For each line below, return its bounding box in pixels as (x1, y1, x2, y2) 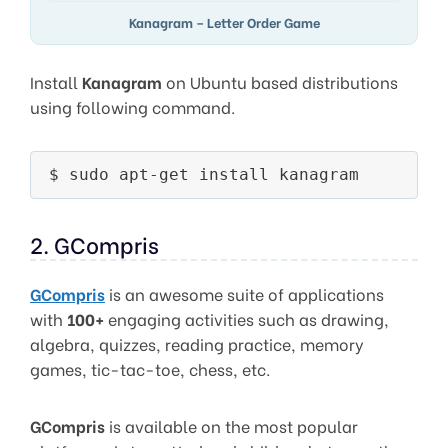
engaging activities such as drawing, (104, 307, 389, 331)
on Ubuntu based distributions (162, 70, 398, 94)
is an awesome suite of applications (105, 282, 384, 306)
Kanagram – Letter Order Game (128, 13, 320, 32)
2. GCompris (30, 228, 159, 261)
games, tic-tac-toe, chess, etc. (30, 357, 270, 381)
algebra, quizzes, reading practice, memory (30, 332, 364, 356)
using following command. (30, 95, 235, 119)
